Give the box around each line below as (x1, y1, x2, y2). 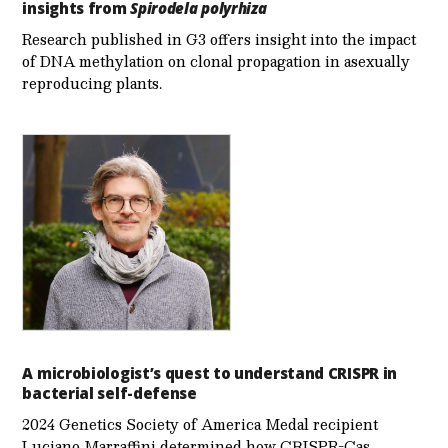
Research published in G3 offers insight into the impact (22, 27, 417, 52)
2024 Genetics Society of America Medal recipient (22, 411, 379, 436)
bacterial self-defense (22, 382, 197, 403)
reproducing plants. (22, 71, 163, 96)
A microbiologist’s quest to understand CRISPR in (22, 362, 398, 383)
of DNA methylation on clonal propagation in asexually (22, 49, 411, 74)
